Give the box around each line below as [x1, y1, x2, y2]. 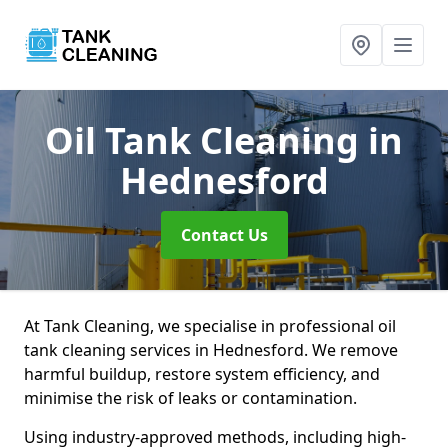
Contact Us [180, 224, 268, 246]
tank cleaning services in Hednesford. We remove [24, 339, 398, 361]
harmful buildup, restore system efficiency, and [24, 363, 380, 385]
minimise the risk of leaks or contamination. [24, 387, 361, 409]
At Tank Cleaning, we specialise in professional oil [24, 315, 396, 337]
